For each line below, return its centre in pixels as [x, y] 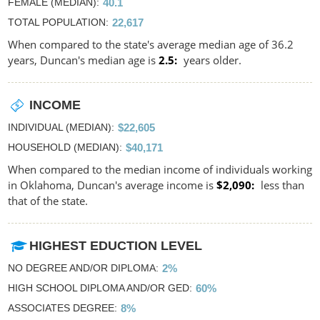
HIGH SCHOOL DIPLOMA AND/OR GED [99, 287]
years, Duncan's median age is [83, 60]
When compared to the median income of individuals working [160, 169]
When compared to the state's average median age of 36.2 [151, 44]
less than [281, 185]
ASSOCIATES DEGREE [61, 307]
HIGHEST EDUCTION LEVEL [116, 245]
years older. [211, 60]
